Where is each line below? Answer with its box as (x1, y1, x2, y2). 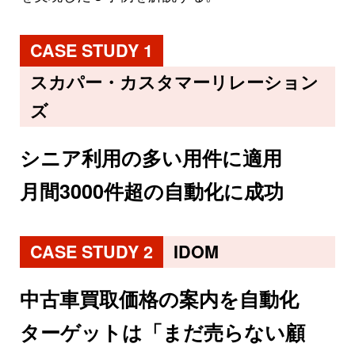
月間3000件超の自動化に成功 (20, 177, 284, 206)
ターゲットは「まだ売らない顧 (20, 318, 305, 347)
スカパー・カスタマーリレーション (29, 70, 319, 95)
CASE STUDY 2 (29, 239, 153, 265)
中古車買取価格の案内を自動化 (20, 284, 299, 314)
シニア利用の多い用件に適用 (20, 143, 282, 173)
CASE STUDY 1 (29, 38, 153, 63)
